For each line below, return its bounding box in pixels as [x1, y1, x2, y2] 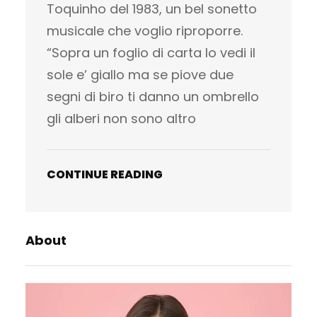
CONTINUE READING [47, 166, 163, 183]
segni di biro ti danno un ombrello [47, 87, 259, 105]
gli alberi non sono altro [47, 109, 196, 127]
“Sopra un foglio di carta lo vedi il [47, 43, 255, 62]
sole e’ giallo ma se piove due [47, 65, 234, 83]
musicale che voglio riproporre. [47, 21, 243, 40]
